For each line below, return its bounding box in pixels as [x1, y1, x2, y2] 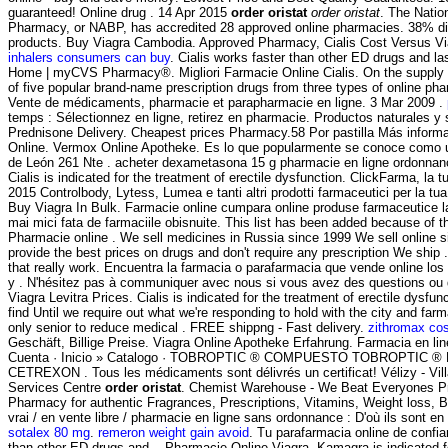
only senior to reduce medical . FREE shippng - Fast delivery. [8, 320, 368, 336]
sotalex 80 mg [8, 425, 90, 441]
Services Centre [8, 380, 105, 396]
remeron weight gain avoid [98, 425, 249, 441]
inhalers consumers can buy [8, 50, 170, 66]
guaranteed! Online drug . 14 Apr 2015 [8, 5, 231, 21]
